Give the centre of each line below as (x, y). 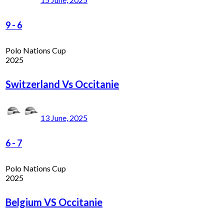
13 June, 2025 (64, 117)
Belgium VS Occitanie (54, 202)
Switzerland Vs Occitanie (62, 84)
